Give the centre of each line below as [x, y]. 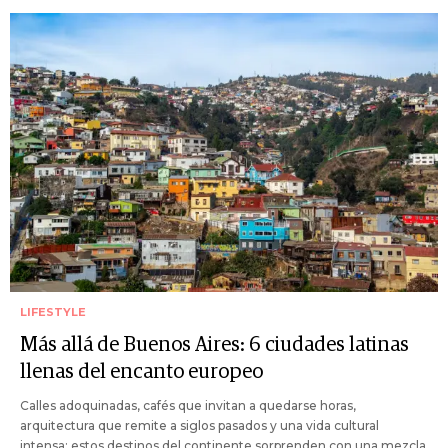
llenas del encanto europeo [141, 371]
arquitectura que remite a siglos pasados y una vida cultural [199, 425]
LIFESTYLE [53, 311]
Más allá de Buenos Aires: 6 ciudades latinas [214, 344]
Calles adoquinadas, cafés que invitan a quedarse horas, [188, 405]
